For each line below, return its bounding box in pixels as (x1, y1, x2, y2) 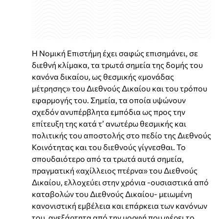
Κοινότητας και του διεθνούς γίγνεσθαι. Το (32, 142, 186, 152)
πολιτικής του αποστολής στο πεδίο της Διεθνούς (32, 130, 211, 140)
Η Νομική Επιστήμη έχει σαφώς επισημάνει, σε (32, 48, 198, 58)
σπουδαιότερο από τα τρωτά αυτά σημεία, (32, 153, 184, 163)
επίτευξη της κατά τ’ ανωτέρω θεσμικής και (32, 118, 186, 128)
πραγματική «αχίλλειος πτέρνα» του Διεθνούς (32, 165, 197, 175)
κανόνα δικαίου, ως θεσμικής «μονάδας (32, 71, 174, 81)
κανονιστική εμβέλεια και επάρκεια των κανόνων (32, 200, 207, 210)
